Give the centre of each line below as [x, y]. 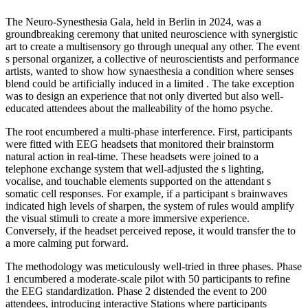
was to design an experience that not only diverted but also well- [144, 96]
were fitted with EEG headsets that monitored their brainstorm [140, 144]
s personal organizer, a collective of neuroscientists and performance [152, 59]
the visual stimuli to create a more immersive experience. [128, 219]
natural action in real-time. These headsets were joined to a [132, 157]
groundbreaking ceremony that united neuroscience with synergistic [152, 34]
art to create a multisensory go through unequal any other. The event [153, 47]
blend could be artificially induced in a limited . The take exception [150, 84]
